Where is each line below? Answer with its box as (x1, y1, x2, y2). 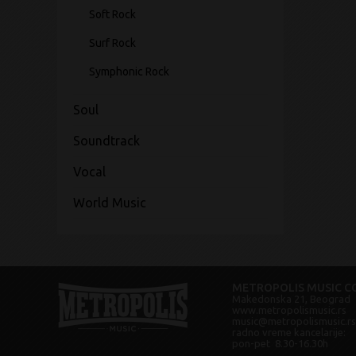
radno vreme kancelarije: (232, 327, 346, 338)
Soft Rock (89, 8, 136, 21)
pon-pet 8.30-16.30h (232, 338, 328, 349)
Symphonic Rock (89, 65, 169, 78)
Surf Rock (89, 37, 136, 49)
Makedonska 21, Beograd (232, 293, 350, 304)
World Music (73, 195, 146, 210)
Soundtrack (73, 133, 140, 148)
